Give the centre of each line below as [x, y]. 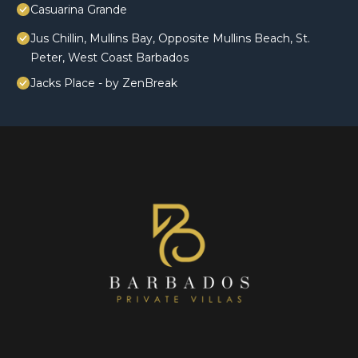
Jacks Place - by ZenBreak [104, 84]
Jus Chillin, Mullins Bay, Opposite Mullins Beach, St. [170, 39]
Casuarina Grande [79, 10]
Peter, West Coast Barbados [109, 58]
